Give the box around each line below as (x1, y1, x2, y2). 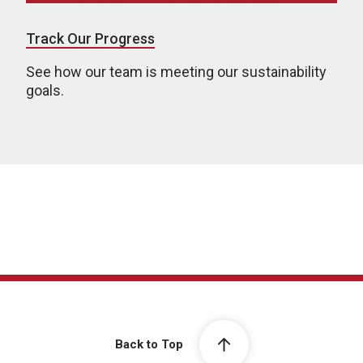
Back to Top (114, 337, 183, 352)
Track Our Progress (26, 30, 155, 47)
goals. (26, 82, 64, 99)
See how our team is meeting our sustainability (26, 63, 327, 80)
